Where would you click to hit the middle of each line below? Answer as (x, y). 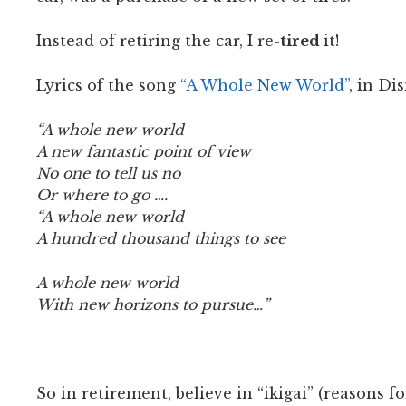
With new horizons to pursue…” (153, 304)
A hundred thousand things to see (161, 238)
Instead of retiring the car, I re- (158, 40)
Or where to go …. (102, 194)
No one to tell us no (108, 173)
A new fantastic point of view (144, 151)
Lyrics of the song (108, 85)
